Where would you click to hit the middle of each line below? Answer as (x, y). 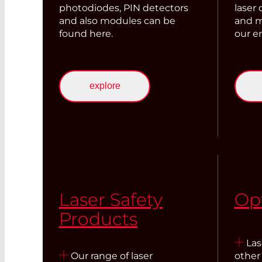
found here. (86, 34)
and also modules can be (117, 21)
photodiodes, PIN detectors (124, 8)
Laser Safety (111, 200)
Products (98, 219)
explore (105, 86)
